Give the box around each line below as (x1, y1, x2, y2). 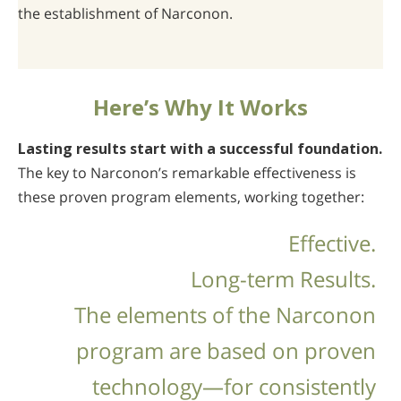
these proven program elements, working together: (18, 186, 364, 207)
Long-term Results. (190, 263, 376, 294)
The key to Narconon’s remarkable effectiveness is (18, 162, 356, 183)
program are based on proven (75, 335, 376, 365)
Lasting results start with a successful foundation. (18, 138, 382, 158)
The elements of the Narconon (73, 299, 376, 329)
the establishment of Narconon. (18, 4, 233, 24)
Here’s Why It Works (93, 91, 308, 122)
